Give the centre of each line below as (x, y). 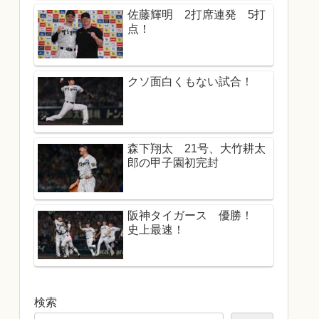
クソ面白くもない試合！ (190, 82)
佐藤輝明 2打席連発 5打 (197, 15)
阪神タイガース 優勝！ (196, 216)
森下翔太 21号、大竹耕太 (197, 149)
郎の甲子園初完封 (173, 163)
